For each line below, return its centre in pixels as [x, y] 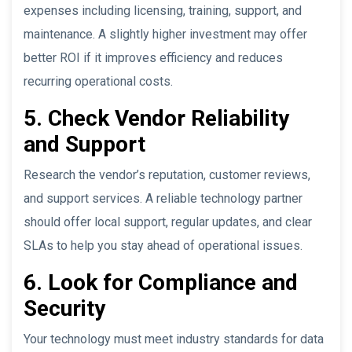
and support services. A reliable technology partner [163, 198]
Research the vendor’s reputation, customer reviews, [167, 174]
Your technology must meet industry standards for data [174, 339]
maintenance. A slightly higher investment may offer [165, 34]
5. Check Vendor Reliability [156, 118]
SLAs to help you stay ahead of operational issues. [163, 245]
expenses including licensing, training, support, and [163, 10]
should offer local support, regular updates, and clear [168, 222]
